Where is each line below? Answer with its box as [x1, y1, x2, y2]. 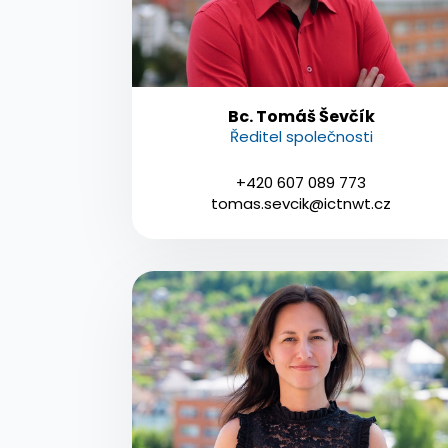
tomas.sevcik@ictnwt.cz [211, 192, 392, 214]
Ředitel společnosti [229, 125, 373, 147]
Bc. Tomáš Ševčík [227, 104, 375, 128]
